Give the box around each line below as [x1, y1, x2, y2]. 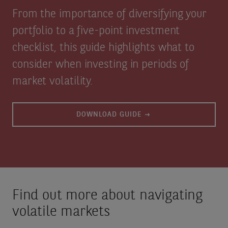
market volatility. [12, 76, 93, 88]
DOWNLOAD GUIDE [76, 111, 141, 119]
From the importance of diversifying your [12, 9, 207, 20]
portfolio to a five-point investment [12, 25, 180, 37]
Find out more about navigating [12, 189, 203, 204]
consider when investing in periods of [12, 59, 189, 71]
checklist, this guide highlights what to [12, 42, 194, 54]
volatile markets [12, 205, 110, 220]
